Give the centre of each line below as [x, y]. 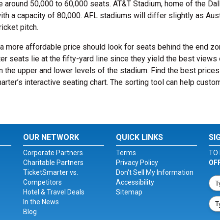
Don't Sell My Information [154, 172]
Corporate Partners [53, 153]
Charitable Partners [54, 163]
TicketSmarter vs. [51, 172]
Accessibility [135, 182]
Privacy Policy [137, 163]
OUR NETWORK [51, 137]
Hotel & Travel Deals [54, 192]
